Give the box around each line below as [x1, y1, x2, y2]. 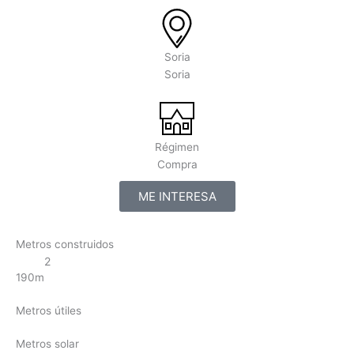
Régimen [155, 141, 199, 154]
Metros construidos [16, 238, 114, 251]
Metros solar [16, 337, 79, 351]
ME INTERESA [137, 189, 217, 205]
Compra [156, 158, 198, 171]
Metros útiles [16, 304, 81, 318]
